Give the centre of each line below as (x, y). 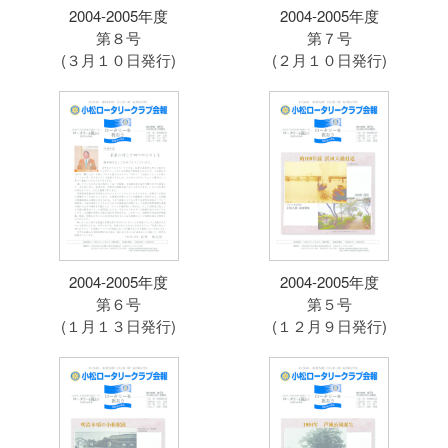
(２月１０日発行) (329, 60)
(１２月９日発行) (329, 326)
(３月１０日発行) (119, 60)
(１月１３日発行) (119, 326)
